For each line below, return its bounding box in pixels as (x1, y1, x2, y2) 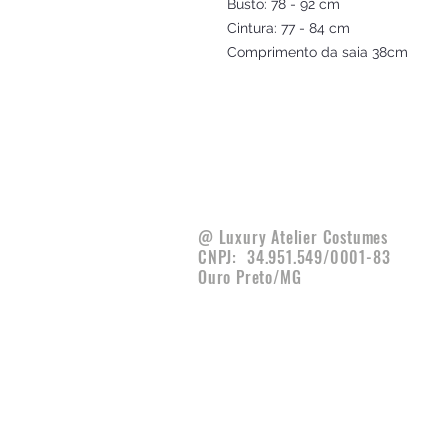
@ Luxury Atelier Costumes (198, 225, 388, 249)
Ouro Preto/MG (198, 265, 302, 289)
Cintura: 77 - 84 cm (227, 20, 350, 36)
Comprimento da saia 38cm (227, 44, 408, 60)
